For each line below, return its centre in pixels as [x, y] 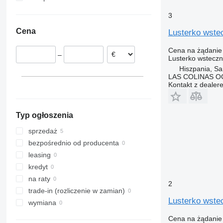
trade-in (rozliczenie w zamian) [76, 191]
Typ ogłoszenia [44, 115]
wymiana [42, 203]
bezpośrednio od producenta [73, 143]
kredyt [38, 167]
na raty [39, 179]
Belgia [62, 21]
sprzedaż [43, 131]
